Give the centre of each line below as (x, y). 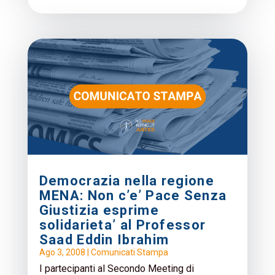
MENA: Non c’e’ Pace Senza (133, 195)
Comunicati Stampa (129, 252)
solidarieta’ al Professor (122, 225)
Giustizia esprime (99, 210)
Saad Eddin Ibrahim (104, 239)
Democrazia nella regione (126, 180)
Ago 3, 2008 (62, 252)
